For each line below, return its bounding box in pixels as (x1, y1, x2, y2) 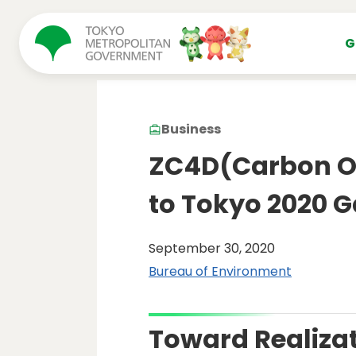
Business (161, 120, 221, 138)
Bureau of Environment (149, 262, 292, 281)
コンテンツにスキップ (21, 7, 149, 23)
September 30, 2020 (149, 239, 275, 257)
